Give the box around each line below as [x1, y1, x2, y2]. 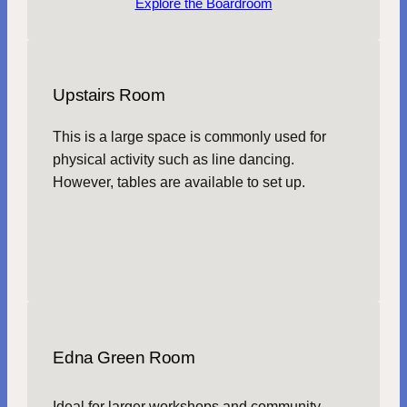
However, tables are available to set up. [53, 174, 306, 191]
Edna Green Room [53, 347, 195, 367]
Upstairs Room [53, 85, 165, 105]
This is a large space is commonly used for [53, 129, 327, 145]
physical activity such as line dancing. [53, 152, 295, 168]
